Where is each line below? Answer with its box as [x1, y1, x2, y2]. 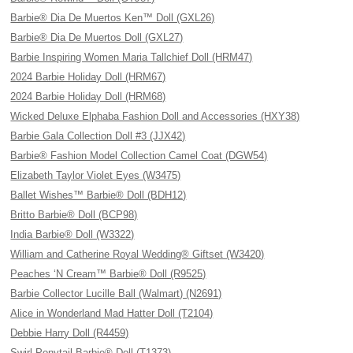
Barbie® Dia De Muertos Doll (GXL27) [10, 32, 184, 43]
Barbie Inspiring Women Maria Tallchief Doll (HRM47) [10, 51, 253, 63]
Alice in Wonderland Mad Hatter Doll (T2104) [10, 307, 214, 319]
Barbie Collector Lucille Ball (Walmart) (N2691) [10, 288, 222, 299]
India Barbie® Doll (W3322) [10, 229, 135, 240]
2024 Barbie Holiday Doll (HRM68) [10, 91, 166, 102]
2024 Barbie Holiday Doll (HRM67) [10, 71, 166, 83]
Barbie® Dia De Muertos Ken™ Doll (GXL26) [10, 12, 215, 24]
